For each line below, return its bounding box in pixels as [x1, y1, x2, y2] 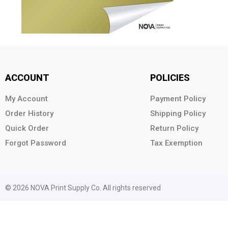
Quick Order [5, 123, 49, 133]
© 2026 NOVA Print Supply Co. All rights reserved [5, 183, 161, 192]
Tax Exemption [150, 138, 203, 148]
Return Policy [150, 123, 198, 133]
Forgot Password [5, 138, 66, 148]
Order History [5, 108, 53, 118]
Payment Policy [150, 94, 206, 103]
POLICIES [150, 72, 190, 83]
